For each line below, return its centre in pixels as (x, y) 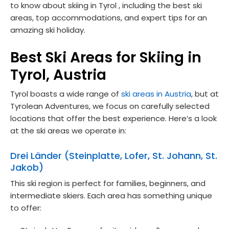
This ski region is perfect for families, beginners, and (108, 183)
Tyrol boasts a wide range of (66, 94)
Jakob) (27, 167)
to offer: (26, 208)
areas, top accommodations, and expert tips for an (109, 17)
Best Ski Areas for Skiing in (106, 57)
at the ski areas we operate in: (68, 130)
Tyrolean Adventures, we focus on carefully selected (110, 106)
